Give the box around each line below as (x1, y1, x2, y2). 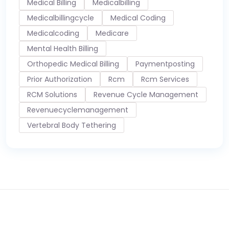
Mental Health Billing (27, 43, 98, 54)
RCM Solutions (27, 89, 77, 100)
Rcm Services (141, 74, 189, 84)
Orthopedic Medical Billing (27, 58, 119, 69)
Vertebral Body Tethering (27, 120, 116, 130)
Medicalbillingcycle (27, 12, 94, 23)
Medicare (96, 28, 129, 38)
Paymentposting (135, 58, 195, 69)
